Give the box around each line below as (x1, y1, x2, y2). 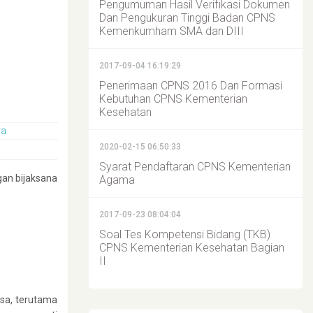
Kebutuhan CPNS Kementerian (99, 92, 247, 105)
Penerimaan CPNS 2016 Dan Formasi (99, 79, 282, 92)
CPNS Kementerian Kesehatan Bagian (99, 241, 284, 254)
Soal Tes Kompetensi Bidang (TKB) (99, 228, 270, 241)
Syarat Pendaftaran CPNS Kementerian (99, 160, 291, 173)
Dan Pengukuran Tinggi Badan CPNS (99, 11, 275, 24)
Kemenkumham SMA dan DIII (99, 24, 244, 38)
